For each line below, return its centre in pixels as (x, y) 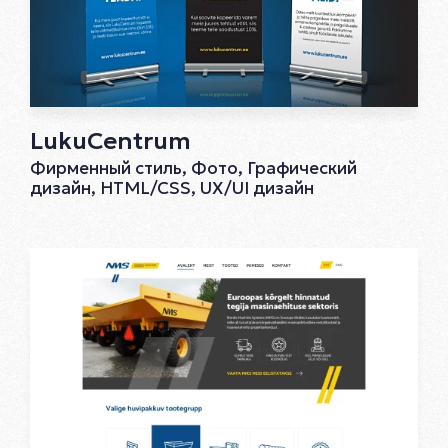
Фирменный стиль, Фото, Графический (193, 167)
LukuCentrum (110, 140)
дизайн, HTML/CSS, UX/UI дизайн (172, 187)
